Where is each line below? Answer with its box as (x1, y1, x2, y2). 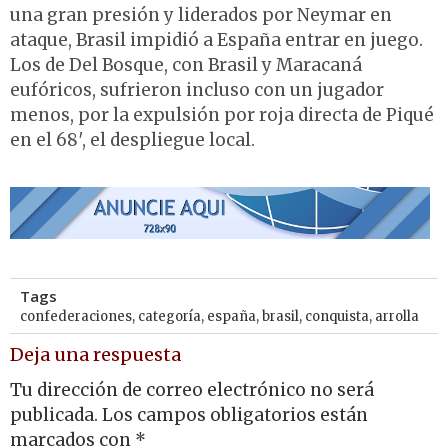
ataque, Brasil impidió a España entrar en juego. (10, 29, 423, 52)
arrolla (375, 308, 419, 326)
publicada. (10, 403, 98, 426)
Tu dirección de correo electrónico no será (10, 378, 374, 401)
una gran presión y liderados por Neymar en (10, 4, 392, 27)
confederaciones (20, 308, 132, 326)
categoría (138, 308, 201, 326)
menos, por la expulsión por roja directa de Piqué (10, 104, 434, 127)
